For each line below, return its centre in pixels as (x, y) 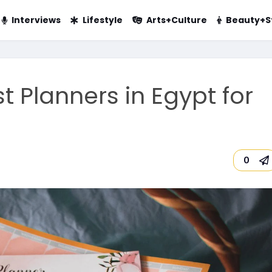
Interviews (36, 20)
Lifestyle (102, 20)
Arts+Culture (176, 20)
